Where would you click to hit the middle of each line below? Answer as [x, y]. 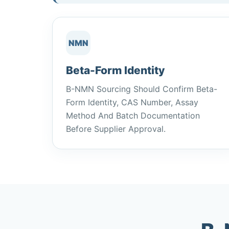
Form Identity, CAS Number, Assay [132, 102]
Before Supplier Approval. [116, 129]
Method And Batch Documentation [133, 116]
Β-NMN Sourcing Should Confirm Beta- [142, 89]
